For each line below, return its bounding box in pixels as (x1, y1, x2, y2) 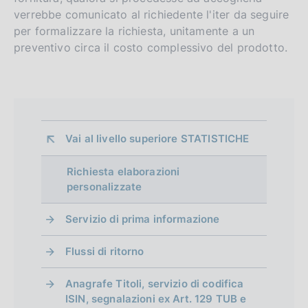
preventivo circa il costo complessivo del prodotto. (14, 40, 288, 54)
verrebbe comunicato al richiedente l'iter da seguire (14, 7, 289, 21)
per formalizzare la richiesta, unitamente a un (14, 23, 255, 38)
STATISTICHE (180, 131, 250, 145)
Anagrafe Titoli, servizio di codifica (65, 276, 244, 290)
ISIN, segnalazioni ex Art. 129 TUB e (65, 291, 247, 305)
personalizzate (67, 179, 142, 193)
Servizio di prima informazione (65, 212, 220, 225)
